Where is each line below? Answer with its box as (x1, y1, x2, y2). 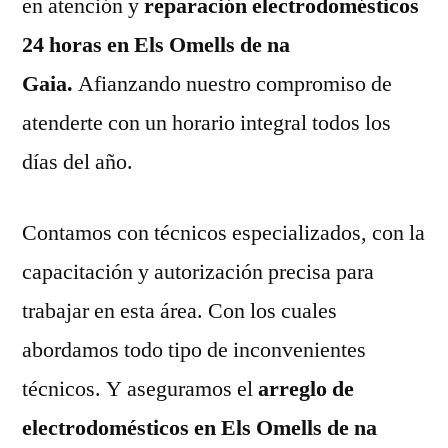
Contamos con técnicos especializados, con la (22, 218, 425, 247)
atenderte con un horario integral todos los (22, 108, 391, 137)
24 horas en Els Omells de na (22, 30, 290, 59)
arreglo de (253, 374, 354, 403)
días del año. (22, 147, 133, 176)
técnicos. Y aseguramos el (22, 374, 253, 403)
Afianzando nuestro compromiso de (78, 69, 392, 98)
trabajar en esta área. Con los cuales (22, 296, 337, 325)
